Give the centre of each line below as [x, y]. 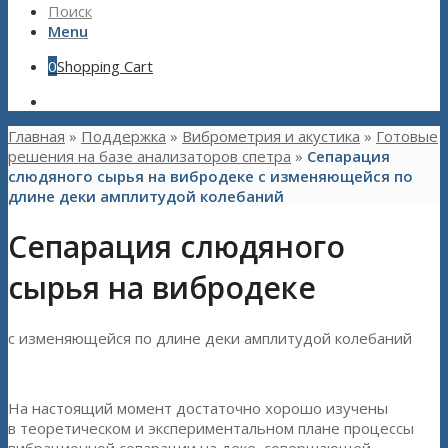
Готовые [407, 136]
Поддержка [123, 136]
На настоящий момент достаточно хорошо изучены [198, 408]
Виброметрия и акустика [271, 136]
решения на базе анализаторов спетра [149, 156]
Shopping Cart [105, 66]
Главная [36, 136]
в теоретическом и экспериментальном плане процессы [211, 428]
